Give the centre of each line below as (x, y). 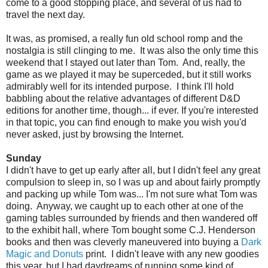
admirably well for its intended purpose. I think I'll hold (120, 86)
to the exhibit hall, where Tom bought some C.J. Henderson (131, 230)
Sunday (24, 158)
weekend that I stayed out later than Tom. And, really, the (126, 62)
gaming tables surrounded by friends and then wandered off (132, 218)
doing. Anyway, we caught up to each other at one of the (125, 206)
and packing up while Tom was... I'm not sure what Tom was (132, 194)
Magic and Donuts (45, 254)
